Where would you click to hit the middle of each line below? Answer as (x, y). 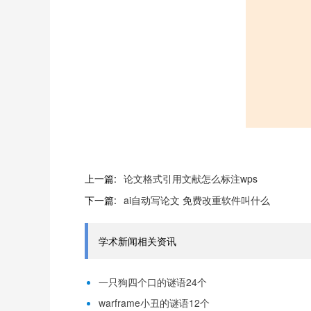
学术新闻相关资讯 (137, 241)
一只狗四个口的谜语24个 (153, 282)
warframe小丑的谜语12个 (154, 303)
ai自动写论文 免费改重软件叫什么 (197, 200)
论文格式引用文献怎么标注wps (191, 178)
